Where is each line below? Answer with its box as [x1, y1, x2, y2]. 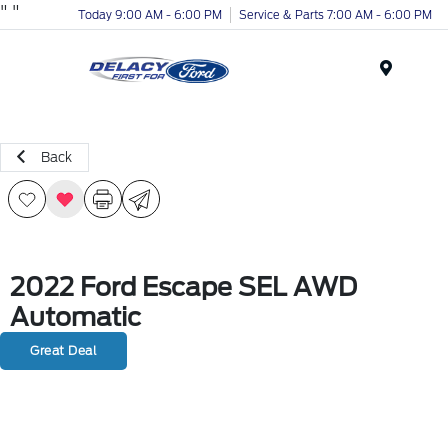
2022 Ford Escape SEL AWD [10, 272, 357, 302]
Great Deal [30, 343, 97, 358]
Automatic [10, 302, 141, 332]
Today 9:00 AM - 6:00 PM [78, 7, 222, 22]
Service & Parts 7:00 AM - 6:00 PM [239, 7, 432, 22]
